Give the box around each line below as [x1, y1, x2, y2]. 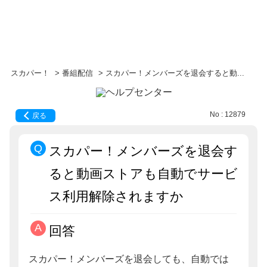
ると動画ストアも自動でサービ [49, 166, 238, 181]
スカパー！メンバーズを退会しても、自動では [29, 254, 229, 265]
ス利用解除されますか [49, 189, 184, 204]
